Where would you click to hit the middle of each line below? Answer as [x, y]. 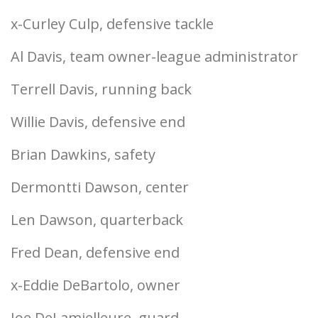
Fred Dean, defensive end [95, 252]
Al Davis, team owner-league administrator [154, 56]
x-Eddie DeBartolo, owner [95, 285]
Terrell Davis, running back [101, 89]
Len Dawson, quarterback [97, 220]
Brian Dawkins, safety [83, 154]
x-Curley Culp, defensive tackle [112, 24]
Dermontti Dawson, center [100, 187]
